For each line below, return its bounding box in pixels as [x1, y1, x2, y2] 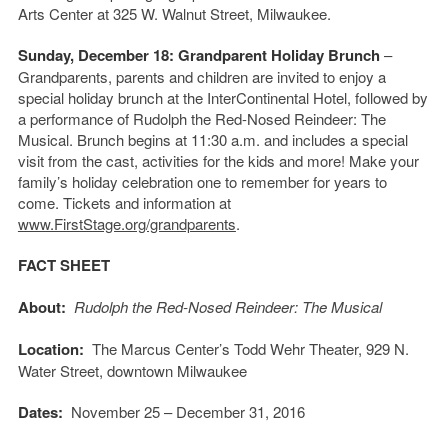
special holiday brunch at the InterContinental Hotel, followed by [17, 86, 428, 108]
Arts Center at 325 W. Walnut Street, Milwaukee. [17, 2, 331, 24]
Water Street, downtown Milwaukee [17, 359, 247, 381]
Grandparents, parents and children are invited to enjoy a [17, 65, 386, 87]
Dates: [17, 400, 63, 423]
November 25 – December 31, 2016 [62, 400, 305, 422]
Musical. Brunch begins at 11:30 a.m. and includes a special [17, 128, 408, 150]
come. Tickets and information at [17, 191, 231, 213]
